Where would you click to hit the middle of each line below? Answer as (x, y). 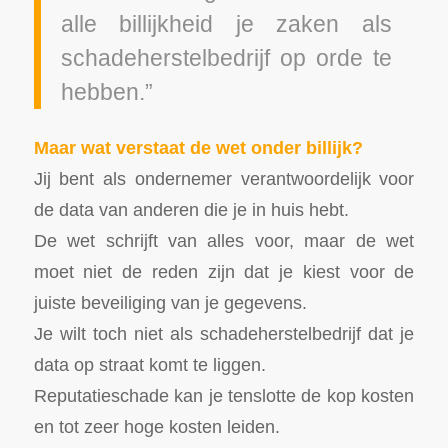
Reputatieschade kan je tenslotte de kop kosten (224, 396)
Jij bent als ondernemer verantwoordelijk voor (224, 179)
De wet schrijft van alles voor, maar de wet (224, 241)
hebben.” (106, 92)
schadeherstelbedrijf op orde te (226, 58)
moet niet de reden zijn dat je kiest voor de (224, 272)
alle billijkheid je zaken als (226, 24)
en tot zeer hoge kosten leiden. (156, 427)
